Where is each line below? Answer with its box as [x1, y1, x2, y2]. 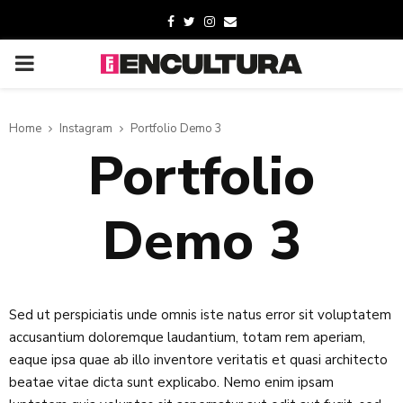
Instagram [59, 121, 112, 137]
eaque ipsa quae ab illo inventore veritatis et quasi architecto [9, 351, 388, 369]
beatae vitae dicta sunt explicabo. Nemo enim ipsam [9, 373, 334, 391]
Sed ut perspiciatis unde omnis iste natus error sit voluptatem [9, 306, 391, 324]
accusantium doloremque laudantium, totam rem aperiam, [9, 328, 365, 346]
